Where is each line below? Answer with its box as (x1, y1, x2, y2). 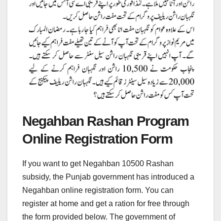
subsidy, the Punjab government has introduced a (22, 172, 194, 181)
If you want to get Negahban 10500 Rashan (22, 159, 174, 168)
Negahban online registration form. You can (22, 185, 174, 194)
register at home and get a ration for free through (22, 199, 189, 208)
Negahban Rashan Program (22, 113, 189, 129)
